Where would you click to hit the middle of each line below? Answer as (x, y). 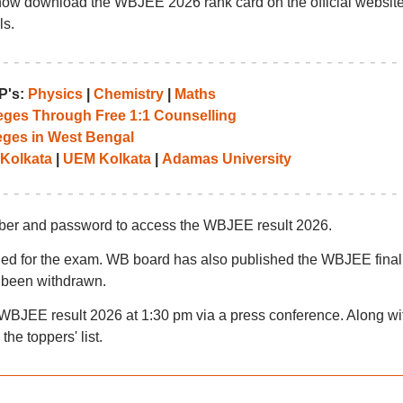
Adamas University (226, 159)
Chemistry (128, 94)
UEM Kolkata (107, 159)
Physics (55, 94)
